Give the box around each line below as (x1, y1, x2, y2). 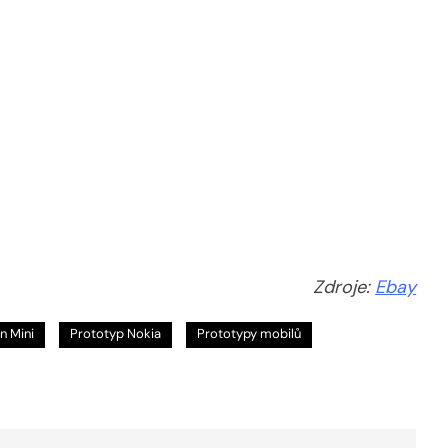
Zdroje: (313, 275, 376, 300)
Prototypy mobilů (197, 325, 301, 343)
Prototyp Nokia (70, 325, 161, 343)
